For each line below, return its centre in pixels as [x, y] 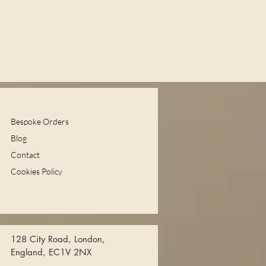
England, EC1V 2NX [51, 252]
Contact [25, 154]
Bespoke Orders [40, 121]
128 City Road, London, [58, 239]
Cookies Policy [37, 171]
